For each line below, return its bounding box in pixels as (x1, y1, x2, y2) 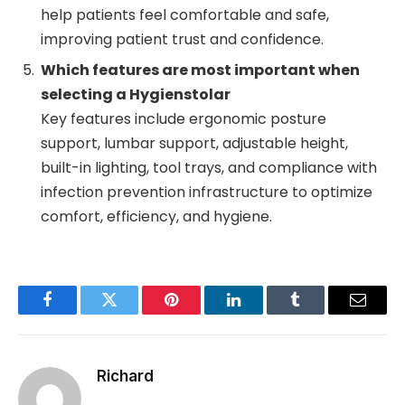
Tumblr (294, 305, 343, 321)
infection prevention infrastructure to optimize (41, 182, 372, 203)
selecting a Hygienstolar (41, 84, 231, 106)
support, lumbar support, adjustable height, (41, 133, 348, 155)
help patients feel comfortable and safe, (41, 5, 329, 26)
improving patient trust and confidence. (41, 29, 324, 51)
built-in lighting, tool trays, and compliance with (41, 157, 377, 179)
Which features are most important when (41, 60, 360, 81)
